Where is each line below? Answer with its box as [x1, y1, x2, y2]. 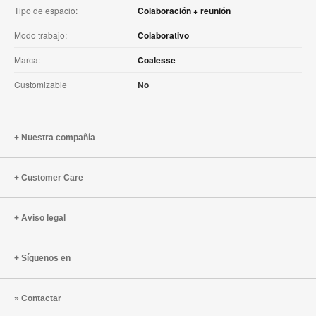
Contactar [21, 293, 61, 303]
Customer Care [21, 172, 83, 183]
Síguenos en [21, 253, 71, 263]
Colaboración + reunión [138, 4, 231, 17]
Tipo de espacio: [14, 4, 78, 16]
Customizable [14, 78, 67, 90]
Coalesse [138, 53, 176, 66]
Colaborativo [138, 28, 189, 42]
